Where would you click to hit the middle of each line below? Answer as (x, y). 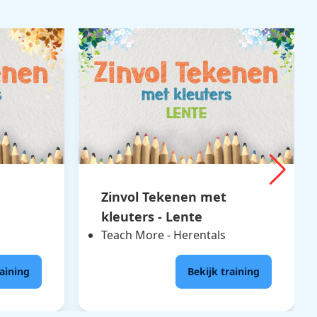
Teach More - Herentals (163, 235)
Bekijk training (224, 271)
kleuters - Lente (152, 216)
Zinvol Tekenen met (164, 196)
